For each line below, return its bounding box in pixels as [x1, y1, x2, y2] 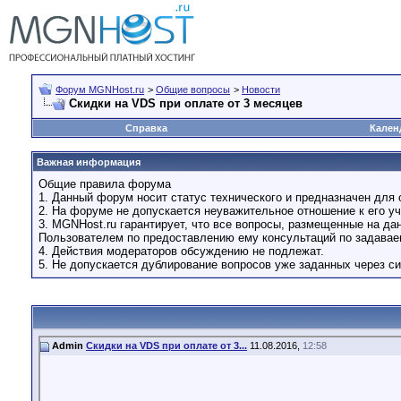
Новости [242, 84, 280, 95]
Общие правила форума [38, 177, 171, 191]
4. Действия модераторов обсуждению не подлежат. [38, 244, 324, 258]
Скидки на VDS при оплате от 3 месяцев [69, 97, 303, 110]
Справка [124, 123, 167, 133]
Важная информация [37, 157, 141, 167]
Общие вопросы [156, 84, 230, 95]
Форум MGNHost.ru [55, 84, 144, 95]
